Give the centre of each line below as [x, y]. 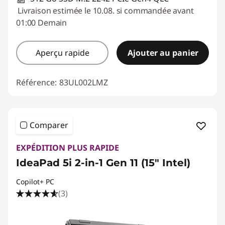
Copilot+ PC [35, 182]
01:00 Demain [42, 23]
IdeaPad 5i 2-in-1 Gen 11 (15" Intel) [103, 163]
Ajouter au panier [163, 53]
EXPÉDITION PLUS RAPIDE [68, 148]
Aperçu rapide [62, 53]
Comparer [49, 125]
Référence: [36, 83]
